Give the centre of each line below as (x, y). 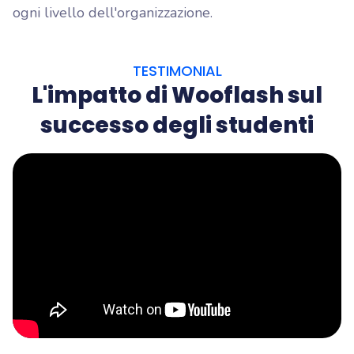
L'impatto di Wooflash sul (177, 96)
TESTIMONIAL (177, 71)
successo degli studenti (177, 126)
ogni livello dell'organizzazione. (113, 13)
